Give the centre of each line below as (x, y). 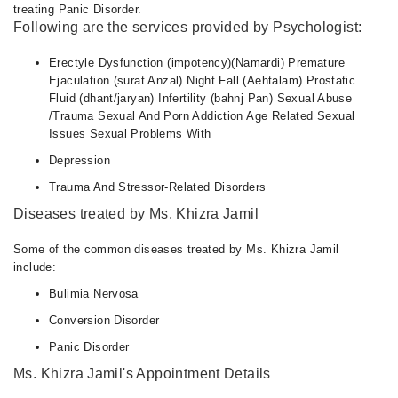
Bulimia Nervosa (94, 294)
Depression (80, 160)
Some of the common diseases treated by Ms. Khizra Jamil (176, 249)
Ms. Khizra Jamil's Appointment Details (142, 374)
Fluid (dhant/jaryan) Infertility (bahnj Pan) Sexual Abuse (201, 98)
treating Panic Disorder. (78, 9)
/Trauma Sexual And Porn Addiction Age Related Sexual (202, 116)
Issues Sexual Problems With (130, 134)
